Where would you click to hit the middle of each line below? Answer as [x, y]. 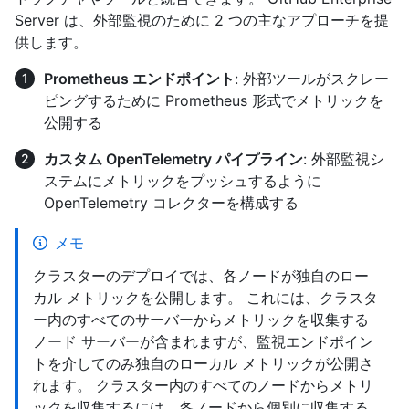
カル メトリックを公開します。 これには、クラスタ [205, 298]
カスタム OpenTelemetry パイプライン [173, 159]
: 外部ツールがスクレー [312, 79]
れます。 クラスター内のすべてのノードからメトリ [203, 386]
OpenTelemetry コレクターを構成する [171, 203]
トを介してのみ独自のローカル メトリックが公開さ [203, 364]
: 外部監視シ [344, 159]
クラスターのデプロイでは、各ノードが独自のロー [201, 276]
